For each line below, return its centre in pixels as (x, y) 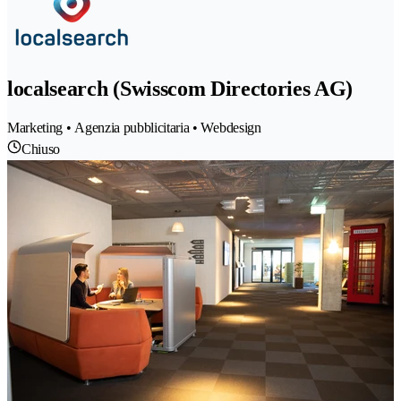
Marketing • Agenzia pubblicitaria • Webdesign (134, 128)
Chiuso (41, 149)
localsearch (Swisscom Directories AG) (180, 89)
